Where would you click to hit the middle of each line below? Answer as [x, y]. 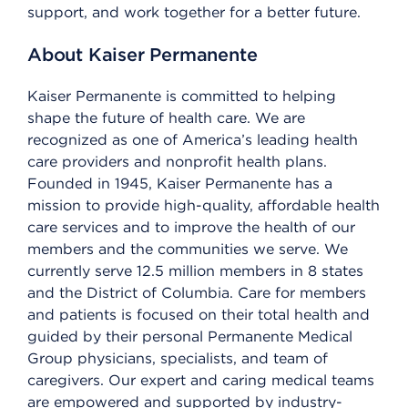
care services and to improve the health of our [191, 228]
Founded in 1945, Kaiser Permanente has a [180, 184]
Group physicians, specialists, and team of [178, 359]
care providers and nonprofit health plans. [177, 162]
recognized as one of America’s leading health [193, 140]
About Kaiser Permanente [143, 55]
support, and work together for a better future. [194, 13]
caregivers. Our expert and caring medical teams [201, 381]
